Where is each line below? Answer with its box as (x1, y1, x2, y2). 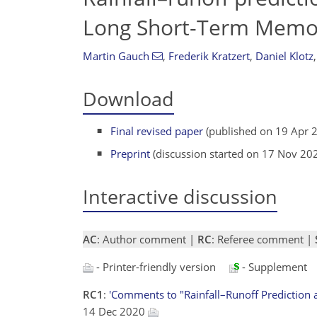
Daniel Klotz (255, 49, 313, 63)
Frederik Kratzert (168, 49, 250, 63)
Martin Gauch (83, 49, 149, 63)
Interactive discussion (83, 183, 277, 209)
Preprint (110, 146, 151, 161)
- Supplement (239, 260, 307, 274)
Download (83, 86, 174, 112)
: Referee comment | (212, 232, 315, 246)
